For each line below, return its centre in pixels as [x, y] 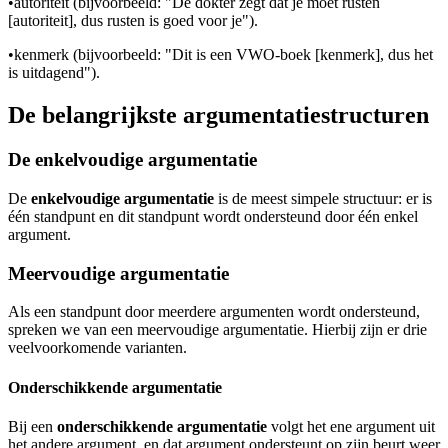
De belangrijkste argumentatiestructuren [218, 115]
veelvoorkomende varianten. [97, 348]
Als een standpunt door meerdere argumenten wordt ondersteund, [214, 312]
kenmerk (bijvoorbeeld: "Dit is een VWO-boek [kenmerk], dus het [223, 55]
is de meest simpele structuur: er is [323, 198]
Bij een [32, 426]
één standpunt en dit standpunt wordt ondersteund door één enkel [213, 216]
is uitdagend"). [54, 73]
